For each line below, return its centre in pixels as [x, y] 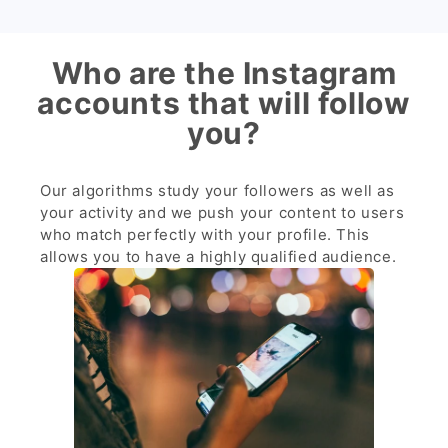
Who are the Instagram [224, 72]
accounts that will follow [224, 102]
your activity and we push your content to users [222, 213]
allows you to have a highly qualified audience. [218, 257]
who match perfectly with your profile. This [205, 235]
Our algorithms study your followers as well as [217, 191]
